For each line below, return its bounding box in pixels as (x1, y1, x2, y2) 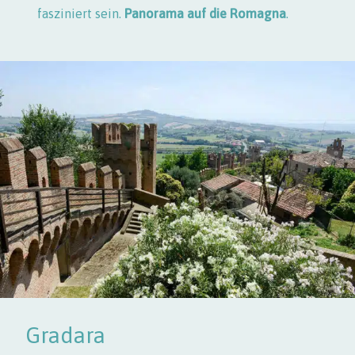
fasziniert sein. (37, 6, 124, 21)
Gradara (25, 322, 105, 348)
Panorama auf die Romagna (124, 6, 286, 21)
